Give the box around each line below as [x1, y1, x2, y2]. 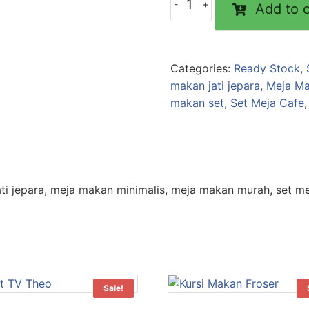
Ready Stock [233, 61, 300, 76]
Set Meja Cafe [230, 96, 304, 110]
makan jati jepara [170, 79, 260, 93]
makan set [170, 96, 224, 110]
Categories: [170, 61, 234, 76]
